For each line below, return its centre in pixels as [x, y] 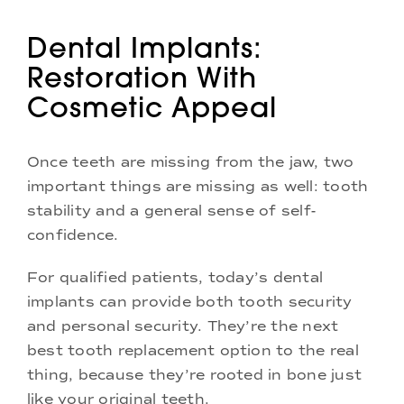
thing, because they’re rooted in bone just [195, 374]
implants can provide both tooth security [190, 301]
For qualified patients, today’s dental [175, 277]
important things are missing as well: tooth [198, 186]
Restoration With [142, 77]
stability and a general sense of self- [172, 210]
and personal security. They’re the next [183, 326]
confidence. [73, 234]
